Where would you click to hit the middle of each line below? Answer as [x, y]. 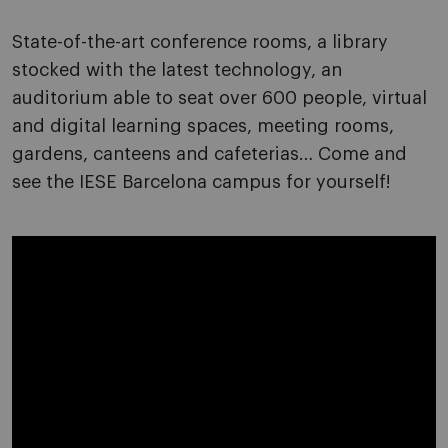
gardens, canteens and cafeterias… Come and [209, 154]
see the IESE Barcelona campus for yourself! [201, 182]
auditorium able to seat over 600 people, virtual [219, 98]
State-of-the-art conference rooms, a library [200, 42]
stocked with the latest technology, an [177, 70]
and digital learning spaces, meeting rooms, [203, 126]
